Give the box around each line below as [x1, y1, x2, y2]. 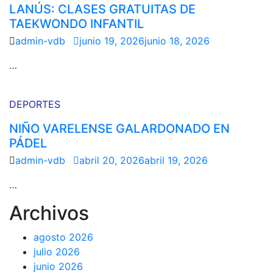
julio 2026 [34, 246, 80, 258]
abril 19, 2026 [144, 154, 208, 166]
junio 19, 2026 [79, 35, 144, 47]
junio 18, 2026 [144, 35, 210, 47]
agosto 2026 [34, 231, 93, 243]
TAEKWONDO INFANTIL [9, 16, 144, 31]
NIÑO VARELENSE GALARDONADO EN [9, 121, 230, 136]
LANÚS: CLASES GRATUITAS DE [9, 2, 196, 16]
